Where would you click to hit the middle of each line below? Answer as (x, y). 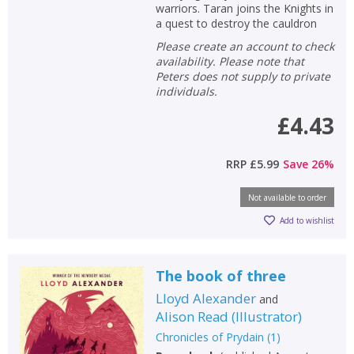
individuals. (186, 91)
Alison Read (192, 316)
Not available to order (287, 197)
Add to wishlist (307, 221)
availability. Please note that (230, 61)
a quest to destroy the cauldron (236, 23)
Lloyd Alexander (205, 298)
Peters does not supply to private (243, 76)
